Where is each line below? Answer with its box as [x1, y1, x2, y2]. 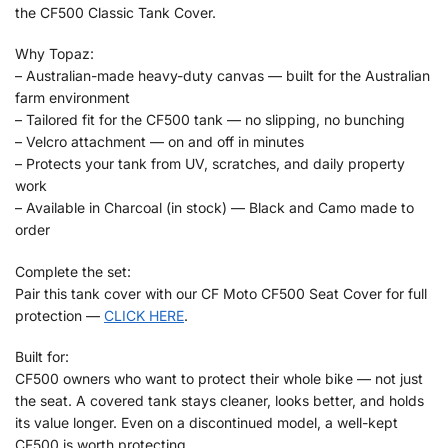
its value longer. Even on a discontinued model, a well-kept [15, 414, 398, 432]
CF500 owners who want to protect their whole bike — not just [15, 370, 423, 388]
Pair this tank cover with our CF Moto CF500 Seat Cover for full [15, 284, 427, 302]
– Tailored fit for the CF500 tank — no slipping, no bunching [15, 111, 405, 129]
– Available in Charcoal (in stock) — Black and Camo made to [15, 199, 414, 217]
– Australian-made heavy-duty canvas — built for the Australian [15, 67, 430, 85]
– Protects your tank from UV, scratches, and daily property [15, 155, 405, 173]
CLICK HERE [104, 306, 184, 324]
